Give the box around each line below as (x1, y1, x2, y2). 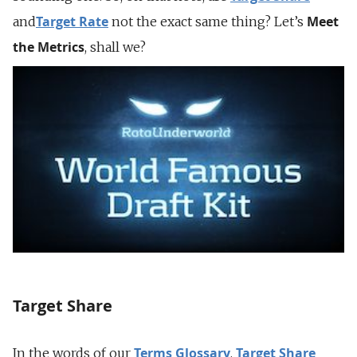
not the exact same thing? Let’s (108, 13, 307, 29)
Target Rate (36, 12, 108, 30)
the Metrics (13, 37, 84, 56)
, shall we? (84, 38, 146, 55)
